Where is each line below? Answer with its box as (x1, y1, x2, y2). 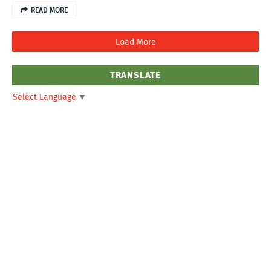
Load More (115, 37, 156, 47)
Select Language (13, 91, 76, 102)
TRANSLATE (109, 70, 162, 80)
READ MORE (31, 6, 68, 15)
